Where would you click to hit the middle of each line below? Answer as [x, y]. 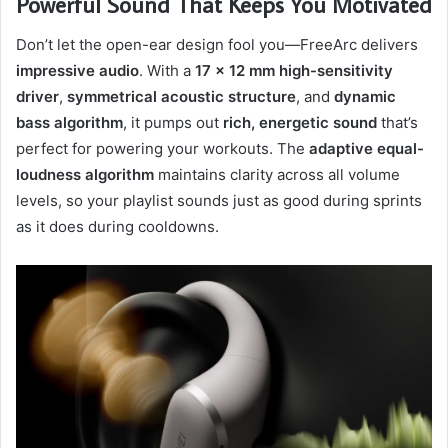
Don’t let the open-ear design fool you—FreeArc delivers [217, 44]
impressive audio [77, 70]
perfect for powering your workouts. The [162, 148]
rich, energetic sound [300, 122]
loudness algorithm [85, 174]
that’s [397, 122]
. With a [167, 70]
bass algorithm [69, 122]
